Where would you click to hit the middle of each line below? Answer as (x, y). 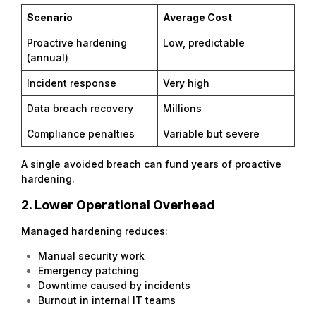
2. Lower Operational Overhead (118, 205)
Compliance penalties (81, 133)
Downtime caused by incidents (114, 285)
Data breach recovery (80, 108)
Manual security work (91, 255)
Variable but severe (211, 133)
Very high (186, 83)
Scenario (50, 17)
